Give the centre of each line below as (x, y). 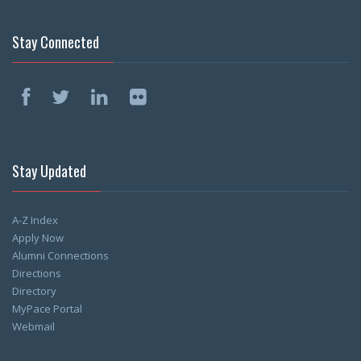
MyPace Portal (47, 308)
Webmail (33, 326)
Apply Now (38, 237)
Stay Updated (49, 170)
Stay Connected (56, 42)
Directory (34, 290)
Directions (37, 273)
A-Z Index (35, 220)
